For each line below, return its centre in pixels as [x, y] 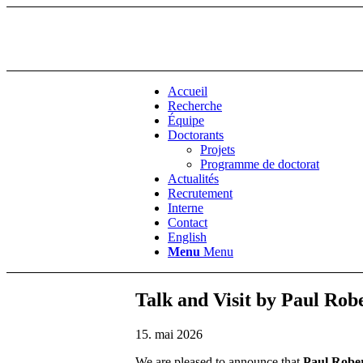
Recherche [195, 106]
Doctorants [196, 135]
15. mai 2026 [169, 335]
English [187, 237]
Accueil [188, 92]
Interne [186, 208]
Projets [218, 150]
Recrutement [200, 194]
